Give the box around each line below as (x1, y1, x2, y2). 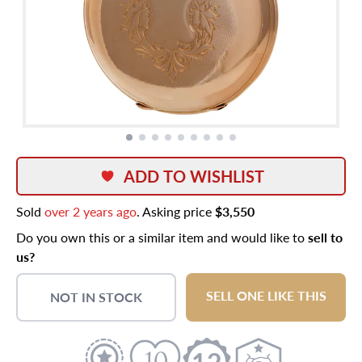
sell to (308, 228, 343, 246)
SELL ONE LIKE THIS (205, 286, 326, 305)
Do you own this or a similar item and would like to (16, 228, 308, 246)
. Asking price (137, 202, 215, 221)
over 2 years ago (44, 202, 137, 221)
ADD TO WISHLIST (124, 165, 264, 187)
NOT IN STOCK (50, 288, 142, 306)
